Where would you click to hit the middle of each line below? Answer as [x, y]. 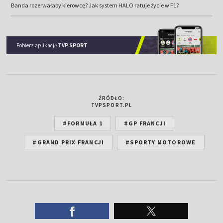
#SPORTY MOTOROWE [161, 142]
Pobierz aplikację [37, 45]
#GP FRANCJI [145, 123]
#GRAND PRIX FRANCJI [68, 142]
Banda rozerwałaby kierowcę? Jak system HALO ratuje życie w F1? [95, 5]
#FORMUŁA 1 [82, 123]
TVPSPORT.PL [111, 105]
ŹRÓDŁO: [111, 98]
